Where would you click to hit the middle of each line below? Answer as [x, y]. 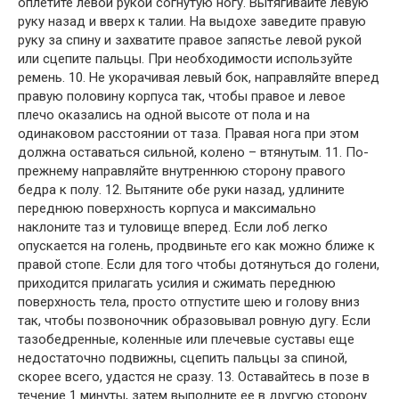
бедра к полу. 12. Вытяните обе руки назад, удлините [181, 189]
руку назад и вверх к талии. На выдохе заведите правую [192, 21]
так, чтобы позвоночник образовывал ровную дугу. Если [194, 320]
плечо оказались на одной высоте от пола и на [164, 114]
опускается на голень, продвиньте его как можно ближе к [196, 245]
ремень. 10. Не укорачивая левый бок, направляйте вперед [199, 77]
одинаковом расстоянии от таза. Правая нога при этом [188, 133]
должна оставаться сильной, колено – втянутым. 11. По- [193, 152]
